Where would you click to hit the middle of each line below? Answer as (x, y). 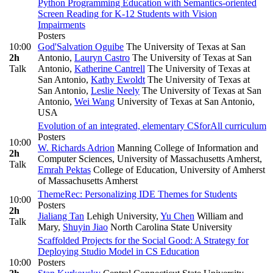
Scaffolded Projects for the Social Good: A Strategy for (143, 241)
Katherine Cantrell (110, 69)
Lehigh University (120, 216)
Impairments (62, 25)
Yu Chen (177, 216)
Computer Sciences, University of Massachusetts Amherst (149, 159)
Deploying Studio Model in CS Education (119, 252)
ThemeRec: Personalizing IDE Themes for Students (137, 194)
